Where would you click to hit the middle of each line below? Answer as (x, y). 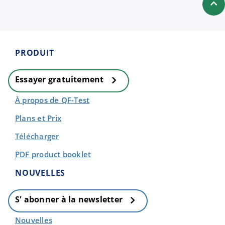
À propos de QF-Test (52, 100)
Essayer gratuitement (61, 80)
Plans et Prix (38, 118)
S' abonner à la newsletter (70, 200)
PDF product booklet (53, 154)
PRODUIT (35, 53)
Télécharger (37, 136)
